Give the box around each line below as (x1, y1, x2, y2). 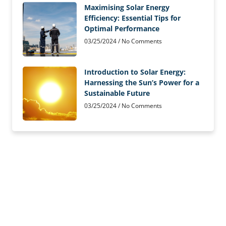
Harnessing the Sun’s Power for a (84, 77, 200, 87)
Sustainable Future (84, 88, 153, 98)
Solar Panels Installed (27, 207, 161, 224)
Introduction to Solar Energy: (84, 67, 186, 77)
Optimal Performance (84, 24, 163, 34)
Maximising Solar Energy (84, 3, 170, 13)
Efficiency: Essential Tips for (84, 13, 181, 23)
